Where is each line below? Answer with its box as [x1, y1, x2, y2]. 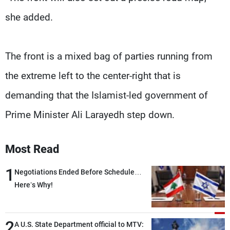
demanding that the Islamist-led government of [5, 89, 208, 102]
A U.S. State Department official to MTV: [14, 220, 144, 229]
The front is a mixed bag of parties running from [5, 50, 213, 63]
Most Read [5, 143, 59, 156]
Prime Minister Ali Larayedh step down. [5, 109, 175, 121]
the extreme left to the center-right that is [5, 70, 181, 82]
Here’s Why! [14, 181, 53, 189]
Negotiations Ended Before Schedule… [14, 168, 142, 177]
